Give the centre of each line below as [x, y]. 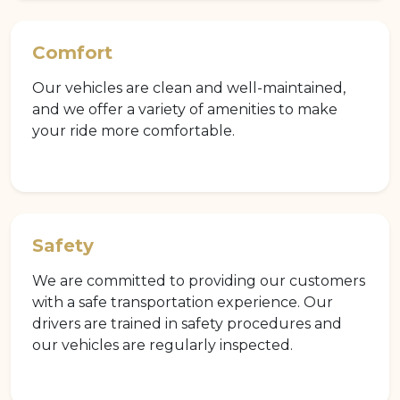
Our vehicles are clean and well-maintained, [189, 88]
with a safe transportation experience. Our [183, 303]
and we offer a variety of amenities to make [185, 110]
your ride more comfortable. [133, 131]
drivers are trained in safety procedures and [187, 324]
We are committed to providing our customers [199, 281]
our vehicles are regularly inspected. [162, 346]
